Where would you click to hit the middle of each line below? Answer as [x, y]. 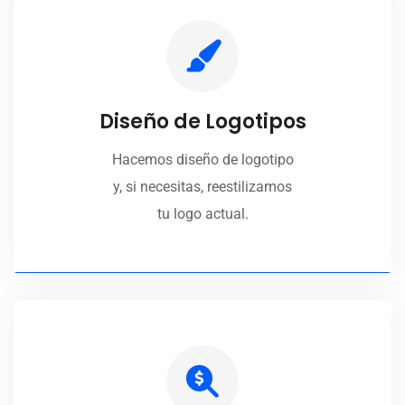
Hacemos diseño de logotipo [202, 160]
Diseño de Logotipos [202, 122]
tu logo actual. [202, 214]
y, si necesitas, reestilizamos [202, 187]
